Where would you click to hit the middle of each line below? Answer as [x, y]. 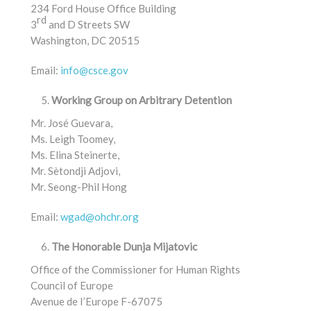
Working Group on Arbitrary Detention [142, 100]
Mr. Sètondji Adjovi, [75, 171]
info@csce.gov [94, 70]
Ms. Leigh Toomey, [73, 139]
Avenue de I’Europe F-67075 [96, 301]
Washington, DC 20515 [85, 40]
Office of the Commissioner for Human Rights [135, 269]
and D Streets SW [88, 24]
